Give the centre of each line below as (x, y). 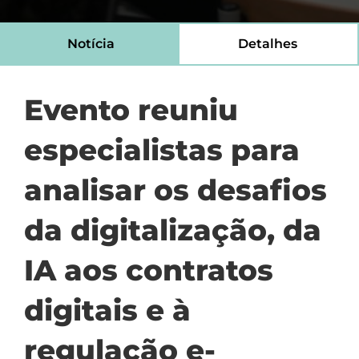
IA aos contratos (149, 270)
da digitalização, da (173, 230)
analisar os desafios (175, 190)
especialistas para (162, 150)
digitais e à (107, 310)
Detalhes (268, 44)
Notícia (91, 44)
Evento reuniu (131, 110)
